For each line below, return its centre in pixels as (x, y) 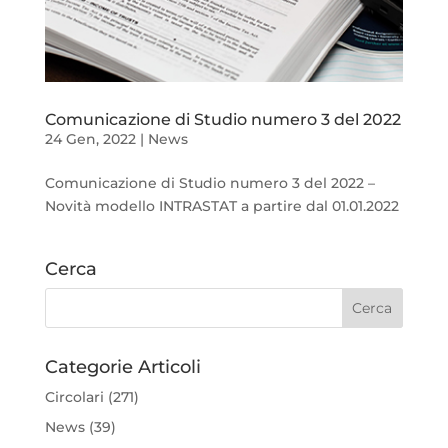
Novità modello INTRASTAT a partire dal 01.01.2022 (221, 206)
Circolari (74, 397)
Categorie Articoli (122, 367)
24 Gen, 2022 (90, 139)
